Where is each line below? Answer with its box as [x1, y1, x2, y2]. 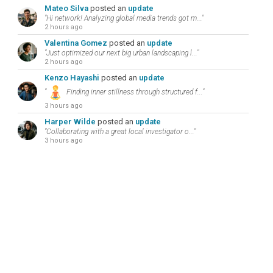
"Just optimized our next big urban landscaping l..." [44, 49, 199, 57]
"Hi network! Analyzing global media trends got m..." [44, 14, 204, 23]
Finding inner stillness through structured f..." [64, 88, 204, 97]
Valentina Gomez [44, 38, 107, 48]
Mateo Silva [44, 4, 88, 13]
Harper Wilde [44, 117, 96, 126]
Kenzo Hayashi [44, 73, 99, 82]
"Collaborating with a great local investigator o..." [44, 127, 196, 136]
